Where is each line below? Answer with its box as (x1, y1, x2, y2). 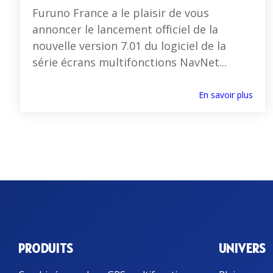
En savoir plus (199, 89, 253, 101)
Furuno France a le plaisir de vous (32, 5, 209, 21)
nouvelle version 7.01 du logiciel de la (32, 38, 226, 54)
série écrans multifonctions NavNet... (32, 55, 227, 70)
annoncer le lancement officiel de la (32, 22, 218, 37)
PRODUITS (18, 239, 73, 257)
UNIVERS (218, 239, 266, 257)
